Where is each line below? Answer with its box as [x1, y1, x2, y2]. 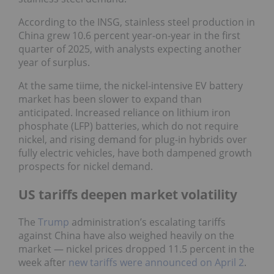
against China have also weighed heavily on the [18, 229, 234, 243]
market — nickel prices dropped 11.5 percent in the [18, 242, 254, 256]
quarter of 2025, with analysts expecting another [18, 42, 242, 56]
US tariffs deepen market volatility [18, 185, 237, 203]
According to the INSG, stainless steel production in [18, 15, 255, 29]
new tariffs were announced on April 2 [68, 256, 244, 270]
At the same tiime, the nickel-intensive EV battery [18, 79, 243, 93]
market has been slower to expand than [18, 92, 202, 106]
